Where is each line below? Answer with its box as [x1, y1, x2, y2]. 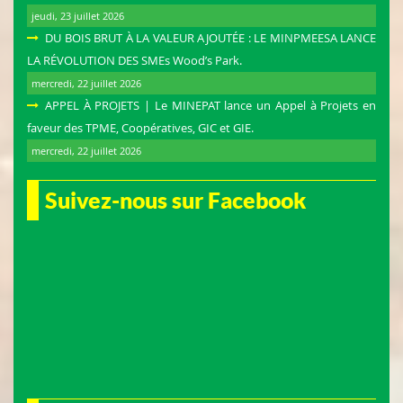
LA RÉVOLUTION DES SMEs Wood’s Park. [27, 52, 242, 69]
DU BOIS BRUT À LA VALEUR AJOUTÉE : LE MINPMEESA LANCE [45, 30, 376, 47]
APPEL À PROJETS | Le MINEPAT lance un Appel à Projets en [45, 97, 376, 114]
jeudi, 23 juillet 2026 [31, 9, 124, 23]
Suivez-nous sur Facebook [45, 187, 306, 214]
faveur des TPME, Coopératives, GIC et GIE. [27, 120, 254, 137]
